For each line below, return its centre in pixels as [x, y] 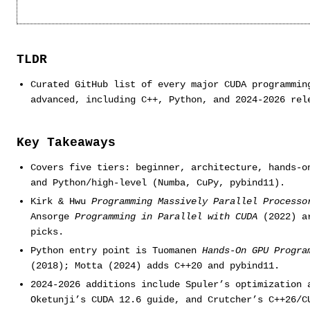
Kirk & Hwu [61, 201]
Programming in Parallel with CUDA [166, 216]
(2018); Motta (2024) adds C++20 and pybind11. [155, 265]
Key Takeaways [66, 143]
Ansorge [52, 216]
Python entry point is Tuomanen [116, 250]
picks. [47, 231]
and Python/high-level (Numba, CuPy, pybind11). [157, 183]
